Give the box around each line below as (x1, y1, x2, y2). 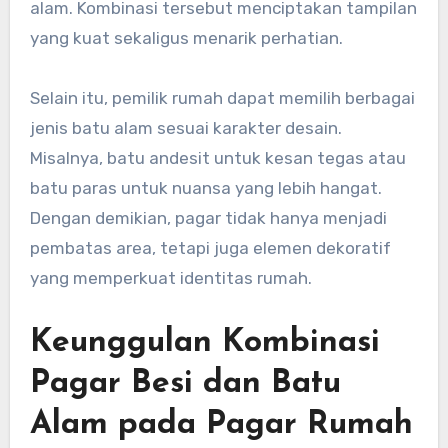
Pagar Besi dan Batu (29, 368, 341, 401)
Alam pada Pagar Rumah (29, 409, 413, 442)
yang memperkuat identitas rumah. (29, 268, 312, 289)
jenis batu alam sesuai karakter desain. (29, 118, 342, 139)
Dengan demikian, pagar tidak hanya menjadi (29, 208, 387, 229)
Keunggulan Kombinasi (29, 327, 380, 360)
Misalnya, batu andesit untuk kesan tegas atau (29, 148, 406, 169)
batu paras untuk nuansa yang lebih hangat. (29, 178, 382, 199)
